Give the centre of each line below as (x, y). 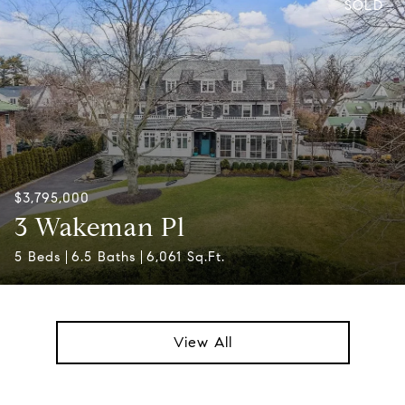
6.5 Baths (104, 257)
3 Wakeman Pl (100, 228)
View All (202, 343)
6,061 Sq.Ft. (186, 257)
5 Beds (38, 257)
